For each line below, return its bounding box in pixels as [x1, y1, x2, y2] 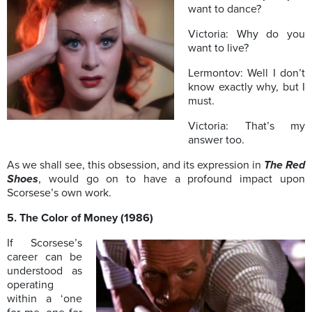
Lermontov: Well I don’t [188, 66, 305, 81]
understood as [7, 264, 82, 279]
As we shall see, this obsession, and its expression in [7, 158, 264, 173]
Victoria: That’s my [188, 119, 305, 134]
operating [7, 278, 54, 292]
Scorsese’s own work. [7, 186, 111, 201]
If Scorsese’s [7, 236, 82, 251]
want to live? [188, 41, 249, 56]
